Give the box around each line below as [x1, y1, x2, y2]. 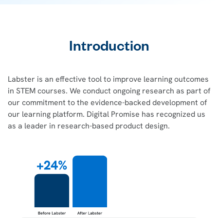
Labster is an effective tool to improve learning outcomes [8, 73, 209, 84]
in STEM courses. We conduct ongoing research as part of [8, 85, 210, 96]
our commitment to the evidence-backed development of [8, 97, 207, 108]
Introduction [69, 40, 149, 56]
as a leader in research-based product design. [8, 120, 170, 131]
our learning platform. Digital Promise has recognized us [8, 109, 205, 119]
